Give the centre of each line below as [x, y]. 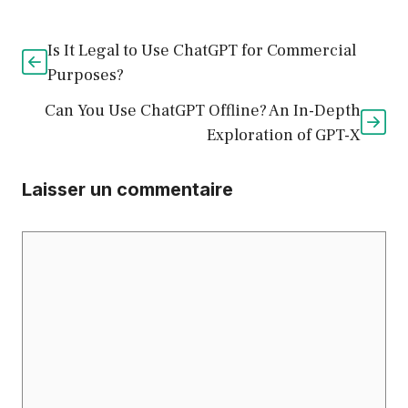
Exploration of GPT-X [284, 136]
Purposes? [86, 76]
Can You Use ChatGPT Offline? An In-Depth [203, 111]
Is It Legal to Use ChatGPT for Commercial [202, 51]
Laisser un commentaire [127, 190]
